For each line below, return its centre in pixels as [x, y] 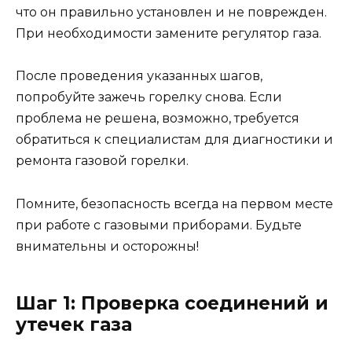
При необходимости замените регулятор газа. [169, 34]
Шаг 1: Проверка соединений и [172, 303]
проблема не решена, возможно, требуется [158, 119]
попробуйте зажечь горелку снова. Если [149, 97]
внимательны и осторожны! [107, 246]
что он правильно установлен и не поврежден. [171, 13]
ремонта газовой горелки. [102, 161]
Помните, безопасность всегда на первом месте [174, 203]
